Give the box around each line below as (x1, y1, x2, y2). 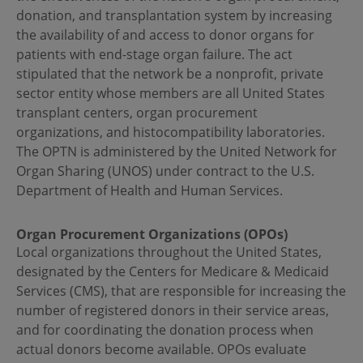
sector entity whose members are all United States (16, 84, 325, 103)
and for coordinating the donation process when (16, 321, 314, 340)
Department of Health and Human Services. (16, 181, 283, 200)
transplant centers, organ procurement (16, 104, 258, 122)
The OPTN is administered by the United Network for (16, 143, 337, 161)
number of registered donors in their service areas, (16, 301, 329, 320)
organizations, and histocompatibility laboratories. (16, 123, 325, 142)
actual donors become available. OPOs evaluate (16, 340, 306, 359)
